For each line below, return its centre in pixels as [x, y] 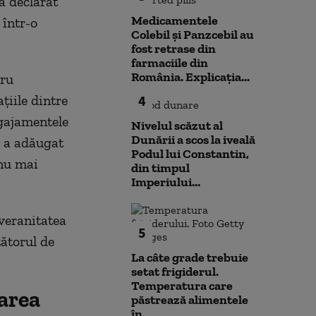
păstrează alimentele [190, 300]
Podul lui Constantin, [190, 154]
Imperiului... [166, 182]
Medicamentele [175, 20]
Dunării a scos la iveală [193, 140]
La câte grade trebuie [190, 257]
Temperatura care [182, 286]
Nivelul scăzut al [177, 126]
